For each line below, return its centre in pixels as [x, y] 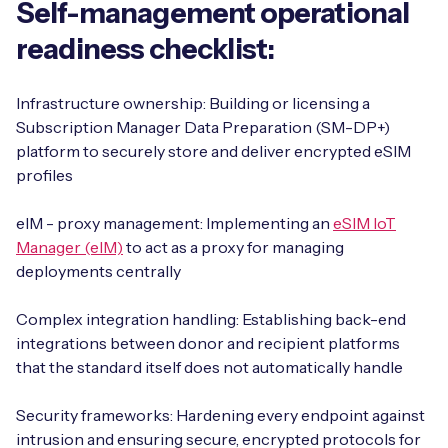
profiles [44, 175]
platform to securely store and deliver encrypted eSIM [213, 151]
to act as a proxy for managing [233, 247]
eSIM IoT [364, 223]
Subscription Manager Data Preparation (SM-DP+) [203, 127]
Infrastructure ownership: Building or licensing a [193, 103]
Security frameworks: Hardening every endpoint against [220, 415]
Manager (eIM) [69, 247]
